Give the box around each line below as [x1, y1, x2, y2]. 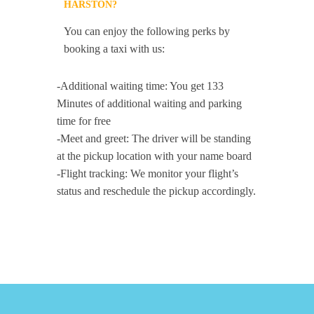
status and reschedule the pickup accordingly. [57, 185, 257, 197]
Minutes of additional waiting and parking [57, 97, 243, 109]
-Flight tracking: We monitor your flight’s [57, 168, 239, 179]
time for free [57, 115, 111, 127]
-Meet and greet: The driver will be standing [57, 132, 252, 144]
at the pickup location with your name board [57, 150, 252, 162]
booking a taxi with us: [64, 43, 165, 55]
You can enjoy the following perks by [64, 25, 231, 37]
